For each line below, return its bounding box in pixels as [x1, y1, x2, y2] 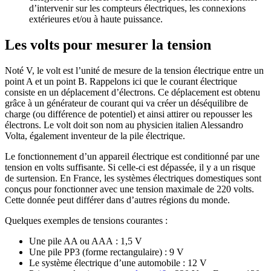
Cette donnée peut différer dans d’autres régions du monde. [5, 194, 230, 205]
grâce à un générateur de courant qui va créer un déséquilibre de [5, 97, 248, 108]
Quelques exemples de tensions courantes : [5, 215, 168, 226]
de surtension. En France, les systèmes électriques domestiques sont [5, 172, 261, 183]
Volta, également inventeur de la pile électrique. [5, 130, 185, 141]
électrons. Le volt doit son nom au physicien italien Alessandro [5, 119, 243, 130]
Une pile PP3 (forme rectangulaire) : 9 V [29, 246, 184, 257]
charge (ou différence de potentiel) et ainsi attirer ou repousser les [5, 108, 252, 119]
